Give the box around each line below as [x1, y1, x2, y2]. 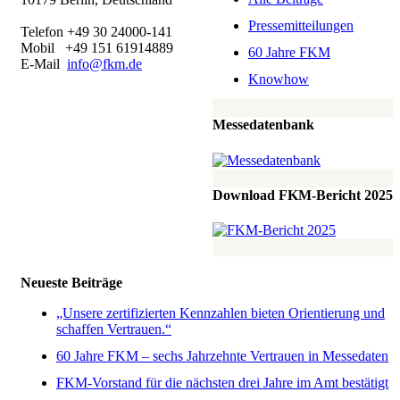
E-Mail [21, 55, 67, 71]
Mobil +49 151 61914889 [21, 39, 173, 55]
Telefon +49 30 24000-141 [21, 23, 172, 39]
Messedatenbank [212, 117, 314, 133]
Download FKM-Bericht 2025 [212, 187, 393, 203]
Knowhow [248, 71, 309, 87]
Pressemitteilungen [248, 18, 354, 34]
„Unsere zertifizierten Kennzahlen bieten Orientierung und [56, 305, 385, 321]
